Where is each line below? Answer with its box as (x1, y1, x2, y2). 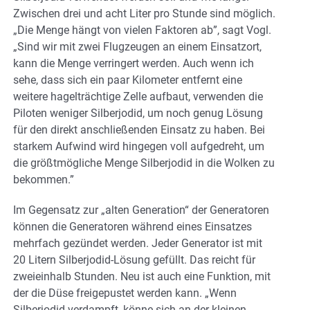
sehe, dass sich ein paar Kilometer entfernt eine (13, 73, 242, 86)
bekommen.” (13, 172, 74, 186)
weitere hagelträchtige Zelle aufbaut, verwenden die (13, 89, 263, 103)
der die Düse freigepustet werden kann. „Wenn (13, 286, 237, 300)
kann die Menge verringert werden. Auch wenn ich (13, 56, 254, 70)
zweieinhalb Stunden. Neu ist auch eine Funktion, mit (13, 269, 271, 283)
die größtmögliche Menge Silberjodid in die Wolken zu (13, 156, 275, 170)
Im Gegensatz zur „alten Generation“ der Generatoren (13, 203, 269, 217)
